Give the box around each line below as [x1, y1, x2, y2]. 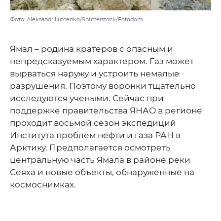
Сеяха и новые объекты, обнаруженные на [10, 167, 194, 178]
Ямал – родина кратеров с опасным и [10, 44, 173, 54]
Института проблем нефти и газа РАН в [10, 130, 181, 141]
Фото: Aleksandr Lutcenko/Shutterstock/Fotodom [10, 16, 143, 23]
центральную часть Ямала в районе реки [10, 155, 190, 165]
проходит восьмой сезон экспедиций [10, 118, 176, 128]
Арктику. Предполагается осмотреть [10, 143, 171, 153]
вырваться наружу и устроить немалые [10, 69, 180, 79]
